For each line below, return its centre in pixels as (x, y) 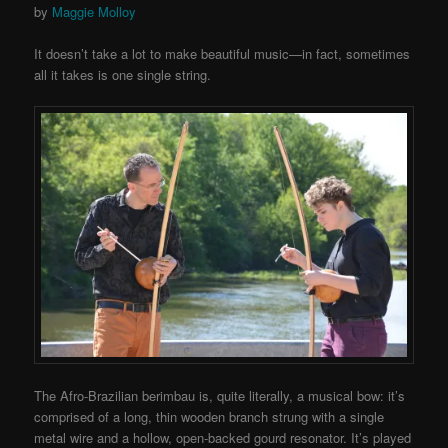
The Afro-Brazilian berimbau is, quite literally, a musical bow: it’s (220, 396)
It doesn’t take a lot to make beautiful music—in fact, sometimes (222, 54)
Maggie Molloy (94, 12)
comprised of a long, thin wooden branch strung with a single (209, 417)
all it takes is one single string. (123, 75)
